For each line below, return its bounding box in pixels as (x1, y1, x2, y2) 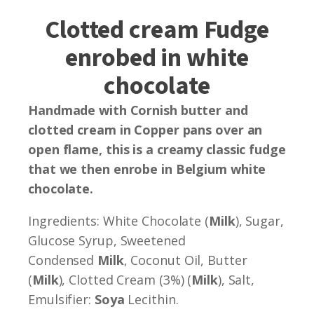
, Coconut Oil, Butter (123, 251, 247, 268)
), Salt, (217, 271, 255, 288)
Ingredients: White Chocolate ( (28, 212, 209, 229)
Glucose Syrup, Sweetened (28, 231, 186, 249)
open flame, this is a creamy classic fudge (28, 140, 286, 158)
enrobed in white (65, 39, 249, 76)
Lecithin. (128, 290, 179, 308)
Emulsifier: (28, 290, 95, 308)
